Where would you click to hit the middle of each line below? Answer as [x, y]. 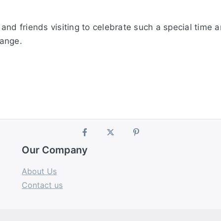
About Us [39, 171]
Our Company [55, 150]
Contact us [42, 185]
